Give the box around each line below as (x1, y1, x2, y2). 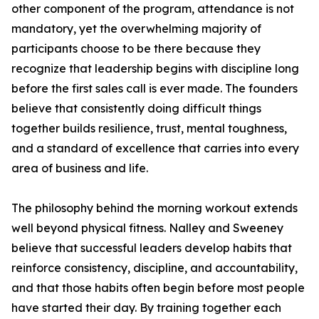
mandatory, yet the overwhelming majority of (11, 21, 261, 36)
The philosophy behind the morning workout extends (11, 201, 298, 216)
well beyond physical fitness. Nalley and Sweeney (11, 221, 283, 236)
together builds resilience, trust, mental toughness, (11, 121, 287, 136)
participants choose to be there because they (11, 41, 261, 56)
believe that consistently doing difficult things (11, 101, 261, 116)
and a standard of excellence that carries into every (11, 141, 299, 156)
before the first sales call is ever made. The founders (11, 81, 298, 96)
